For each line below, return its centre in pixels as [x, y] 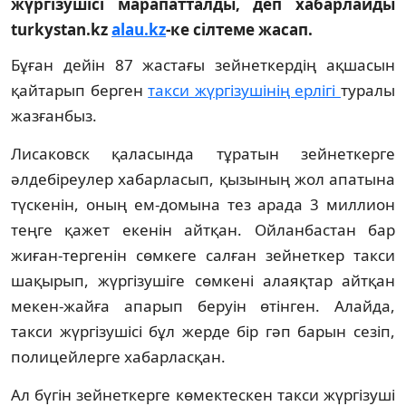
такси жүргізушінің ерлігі [245, 90]
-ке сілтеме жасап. [239, 29]
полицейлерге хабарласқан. [118, 356]
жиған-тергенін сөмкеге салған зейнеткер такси [203, 255]
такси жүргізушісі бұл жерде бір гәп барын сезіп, [203, 331]
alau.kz [139, 29]
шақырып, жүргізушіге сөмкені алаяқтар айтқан [203, 280]
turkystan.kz [61, 29]
